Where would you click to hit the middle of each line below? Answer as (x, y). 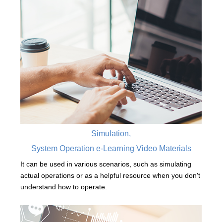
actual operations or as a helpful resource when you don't (110, 176)
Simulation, (111, 134)
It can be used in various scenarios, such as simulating (106, 164)
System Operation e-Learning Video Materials (111, 149)
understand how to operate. (63, 187)
